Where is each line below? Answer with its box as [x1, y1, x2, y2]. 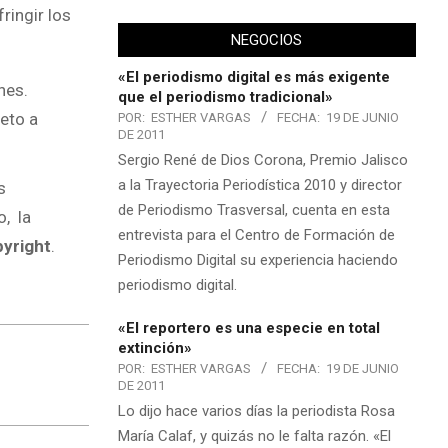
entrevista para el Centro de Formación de [117, 225, 395, 244]
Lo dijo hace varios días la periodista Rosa [117, 401, 395, 420]
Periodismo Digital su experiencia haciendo [117, 250, 398, 269]
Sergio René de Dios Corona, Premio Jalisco [117, 150, 408, 169]
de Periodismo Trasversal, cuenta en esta [117, 200, 390, 219]
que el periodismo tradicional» [117, 87, 333, 106]
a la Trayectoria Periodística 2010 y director [117, 175, 402, 194]
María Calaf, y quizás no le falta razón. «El [117, 426, 391, 445]
